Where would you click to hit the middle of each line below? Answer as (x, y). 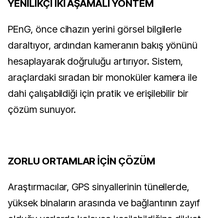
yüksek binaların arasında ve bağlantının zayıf (104, 203)
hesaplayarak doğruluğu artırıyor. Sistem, (96, 61)
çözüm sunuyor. (42, 109)
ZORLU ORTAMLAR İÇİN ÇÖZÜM (82, 161)
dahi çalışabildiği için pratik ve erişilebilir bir (98, 93)
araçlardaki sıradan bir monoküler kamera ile (103, 77)
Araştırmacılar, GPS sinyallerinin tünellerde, (99, 187)
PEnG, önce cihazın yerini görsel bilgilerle (95, 29)
